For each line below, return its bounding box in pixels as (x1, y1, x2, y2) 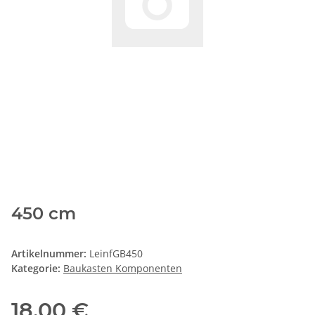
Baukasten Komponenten (63, 261, 182, 275)
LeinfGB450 (89, 246, 143, 260)
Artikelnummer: (11, 246, 89, 260)
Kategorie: (11, 261, 63, 275)
